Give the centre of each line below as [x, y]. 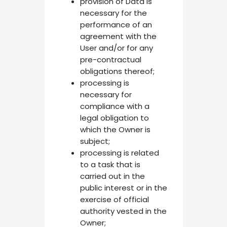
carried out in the [112, 176]
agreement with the [118, 36]
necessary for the [113, 13]
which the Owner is [115, 129]
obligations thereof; [117, 71]
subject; [95, 141]
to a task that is [110, 164]
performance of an [116, 24]
